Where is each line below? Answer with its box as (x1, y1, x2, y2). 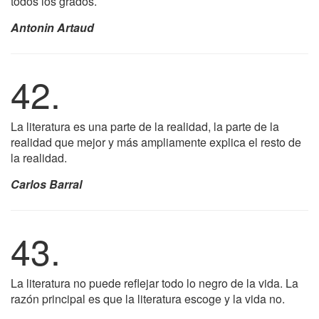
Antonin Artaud (11, 19, 94, 36)
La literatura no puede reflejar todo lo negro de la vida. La (11, 275, 298, 291)
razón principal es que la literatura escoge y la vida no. (11, 291, 285, 307)
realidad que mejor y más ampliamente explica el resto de (11, 134, 301, 150)
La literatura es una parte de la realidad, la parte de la (11, 118, 279, 135)
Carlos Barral (11, 176, 82, 192)
